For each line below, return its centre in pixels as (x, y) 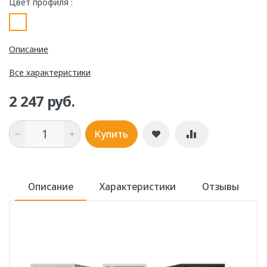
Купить (111, 134)
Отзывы (221, 187)
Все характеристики (50, 72)
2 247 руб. (42, 101)
